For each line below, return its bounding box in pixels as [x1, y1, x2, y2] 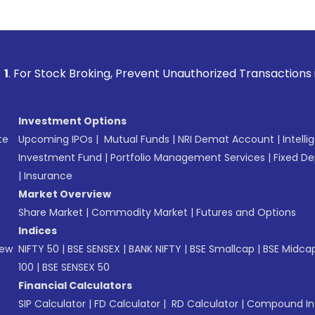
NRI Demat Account [178, 132, 274, 147]
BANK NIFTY [129, 242, 181, 257]
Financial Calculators [18, 278, 132, 293]
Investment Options [18, 114, 127, 129]
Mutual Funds [104, 132, 169, 147]
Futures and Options [196, 205, 296, 220]
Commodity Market [91, 205, 188, 220]
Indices [18, 224, 57, 238]
